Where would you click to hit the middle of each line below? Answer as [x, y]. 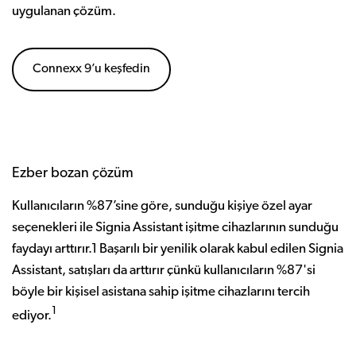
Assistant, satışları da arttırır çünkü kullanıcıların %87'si [164, 271]
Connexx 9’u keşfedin [91, 70]
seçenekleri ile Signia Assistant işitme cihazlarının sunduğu [175, 228]
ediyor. [32, 315]
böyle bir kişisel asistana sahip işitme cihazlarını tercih [161, 292]
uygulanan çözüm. [64, 12]
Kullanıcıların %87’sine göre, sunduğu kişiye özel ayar [162, 207]
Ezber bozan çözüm [73, 174]
